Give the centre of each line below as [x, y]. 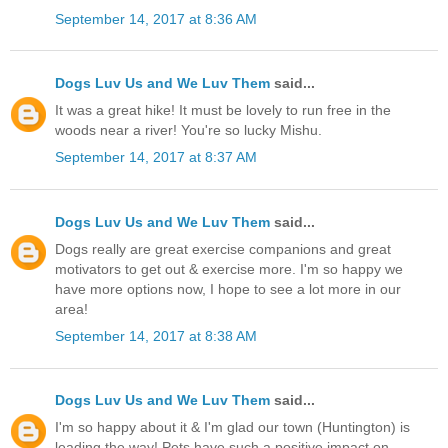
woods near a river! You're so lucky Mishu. [188, 130]
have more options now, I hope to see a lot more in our [228, 288]
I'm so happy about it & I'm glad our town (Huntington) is [232, 427]
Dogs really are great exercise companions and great [223, 248]
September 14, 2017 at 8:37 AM [156, 157]
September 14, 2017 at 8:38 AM [156, 335]
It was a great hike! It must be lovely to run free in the [223, 110]
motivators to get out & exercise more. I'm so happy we [229, 268]
